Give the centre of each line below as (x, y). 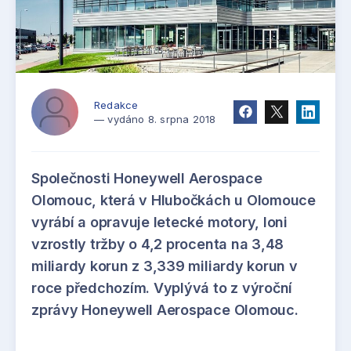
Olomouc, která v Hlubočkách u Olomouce (174, 200)
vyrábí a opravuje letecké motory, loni (159, 222)
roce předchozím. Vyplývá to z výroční (162, 288)
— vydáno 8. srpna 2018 (155, 119)
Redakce (116, 105)
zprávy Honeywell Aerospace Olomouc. (165, 309)
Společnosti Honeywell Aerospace (147, 178)
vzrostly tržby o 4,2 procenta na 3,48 (158, 244)
